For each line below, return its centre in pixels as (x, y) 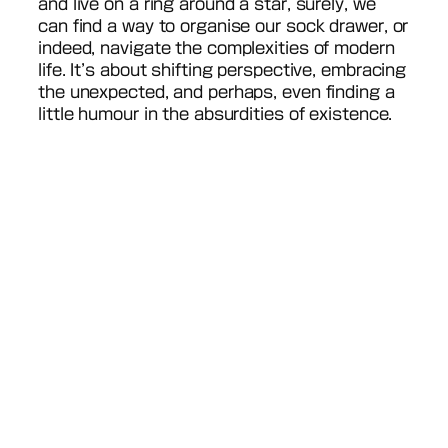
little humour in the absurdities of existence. (215, 114)
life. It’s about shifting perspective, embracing (222, 70)
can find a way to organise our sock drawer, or (223, 26)
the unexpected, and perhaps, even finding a (216, 92)
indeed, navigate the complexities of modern (216, 48)
